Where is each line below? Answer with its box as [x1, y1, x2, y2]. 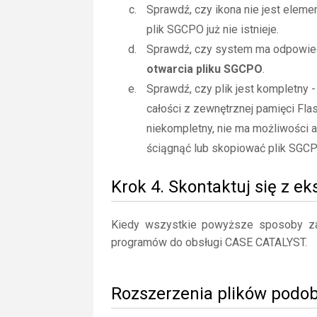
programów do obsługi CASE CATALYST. [111, 236, 307, 249]
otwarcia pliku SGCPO [146, 62, 263, 76]
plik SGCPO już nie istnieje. [146, 23, 279, 36]
